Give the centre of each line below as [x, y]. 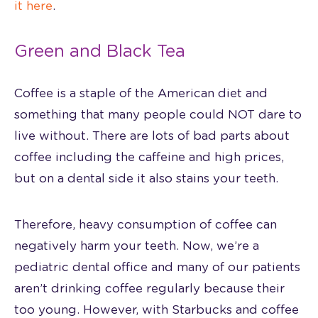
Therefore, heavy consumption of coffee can [146, 224]
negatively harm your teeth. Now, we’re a [137, 246]
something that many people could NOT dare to [158, 114]
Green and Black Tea [100, 51]
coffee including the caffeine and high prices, [149, 157]
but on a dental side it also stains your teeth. [146, 178]
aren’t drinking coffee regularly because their [149, 288]
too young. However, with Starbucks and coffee [157, 309]
